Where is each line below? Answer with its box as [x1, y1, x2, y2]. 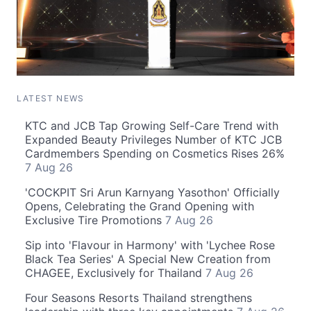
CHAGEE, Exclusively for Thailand [25, 266, 205, 280]
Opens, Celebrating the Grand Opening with [25, 199, 254, 214]
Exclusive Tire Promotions [25, 213, 165, 228]
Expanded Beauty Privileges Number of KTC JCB [25, 133, 282, 147]
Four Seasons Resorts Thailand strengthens [25, 291, 252, 305]
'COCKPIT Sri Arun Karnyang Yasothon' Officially [25, 185, 280, 200]
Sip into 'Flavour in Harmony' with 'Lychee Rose [25, 238, 275, 253]
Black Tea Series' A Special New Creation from [25, 252, 271, 267]
